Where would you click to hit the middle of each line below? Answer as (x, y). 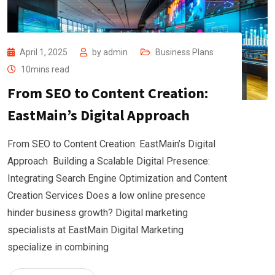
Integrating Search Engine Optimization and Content (117, 178)
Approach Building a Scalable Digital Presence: (109, 161)
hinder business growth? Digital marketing (98, 212)
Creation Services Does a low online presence (107, 195)
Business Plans (184, 52)
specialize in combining (58, 247)
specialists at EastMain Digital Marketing (95, 230)
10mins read (45, 69)
